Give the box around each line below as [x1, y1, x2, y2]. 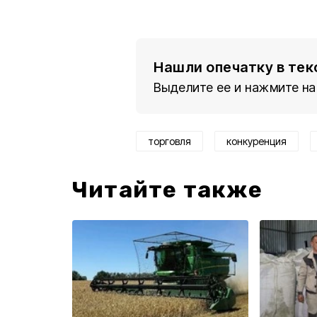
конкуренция [226, 135, 287, 147]
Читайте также [72, 176, 263, 203]
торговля [148, 135, 191, 147]
